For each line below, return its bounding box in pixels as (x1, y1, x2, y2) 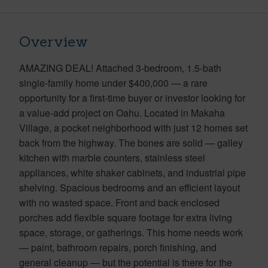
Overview (19, 32, 88, 51)
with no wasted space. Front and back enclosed (19, 195, 220, 209)
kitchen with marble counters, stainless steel (19, 150, 205, 165)
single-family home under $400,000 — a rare (19, 75, 208, 90)
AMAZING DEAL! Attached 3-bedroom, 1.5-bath (19, 60, 221, 75)
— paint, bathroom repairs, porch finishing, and (19, 240, 217, 254)
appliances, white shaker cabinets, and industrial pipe (19, 165, 246, 179)
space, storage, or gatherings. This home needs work (19, 225, 243, 239)
